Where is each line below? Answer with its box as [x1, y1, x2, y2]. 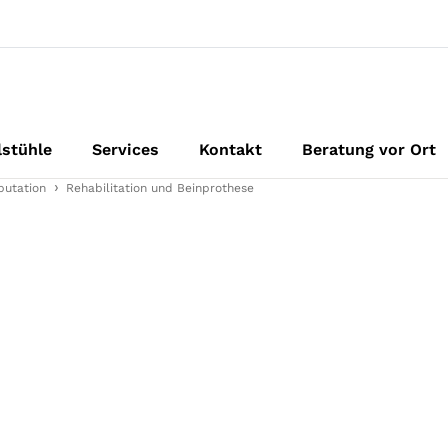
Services [92, 140, 159, 159]
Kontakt [199, 140, 262, 159]
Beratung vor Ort [302, 140, 436, 159]
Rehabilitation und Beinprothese [66, 181, 254, 195]
